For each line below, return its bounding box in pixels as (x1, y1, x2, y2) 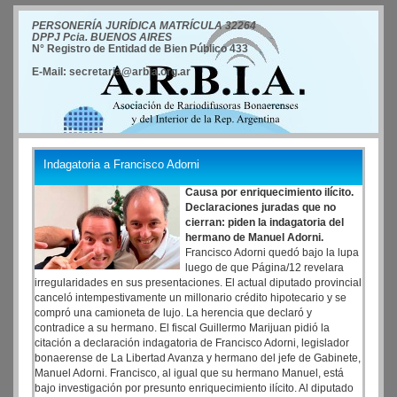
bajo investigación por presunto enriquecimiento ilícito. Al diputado (35, 382, 354, 394)
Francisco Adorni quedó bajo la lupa (185, 246, 359, 259)
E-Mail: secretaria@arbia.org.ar (32, 66, 191, 78)
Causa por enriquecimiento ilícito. (185, 186, 354, 198)
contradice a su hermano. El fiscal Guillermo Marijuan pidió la (35, 322, 330, 334)
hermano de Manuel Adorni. (185, 231, 323, 244)
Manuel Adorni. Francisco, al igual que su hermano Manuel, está (35, 367, 344, 379)
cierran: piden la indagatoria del (185, 216, 344, 229)
